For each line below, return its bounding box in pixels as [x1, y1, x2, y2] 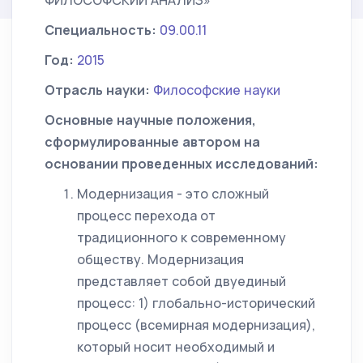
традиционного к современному [77, 228, 286, 246]
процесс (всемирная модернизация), [77, 316, 315, 334]
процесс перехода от [77, 207, 216, 224]
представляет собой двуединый [77, 272, 286, 290]
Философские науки [153, 81, 280, 99]
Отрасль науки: [45, 81, 150, 99]
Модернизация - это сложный [77, 185, 269, 203]
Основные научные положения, [45, 111, 256, 129]
